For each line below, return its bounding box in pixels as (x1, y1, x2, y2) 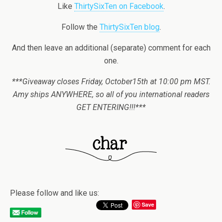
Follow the (61, 22, 100, 32)
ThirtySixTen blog (99, 22, 160, 32)
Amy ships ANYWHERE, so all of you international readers (12, 89, 210, 99)
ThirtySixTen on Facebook (74, 1, 164, 11)
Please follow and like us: (10, 188, 99, 198)
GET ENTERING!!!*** (76, 102, 146, 112)
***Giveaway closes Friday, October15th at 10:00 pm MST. (11, 76, 211, 86)
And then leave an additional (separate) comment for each (11, 43, 211, 53)
